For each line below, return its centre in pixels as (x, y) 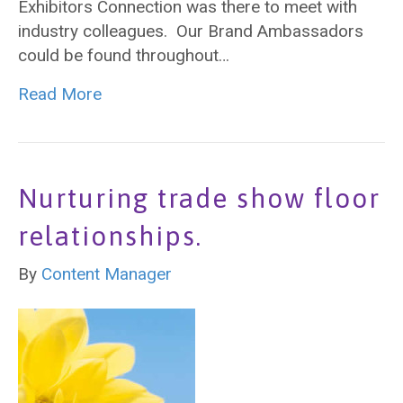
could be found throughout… (124, 55)
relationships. (110, 236)
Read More (60, 94)
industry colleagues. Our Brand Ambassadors (191, 31)
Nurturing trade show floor (199, 198)
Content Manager (107, 274)
